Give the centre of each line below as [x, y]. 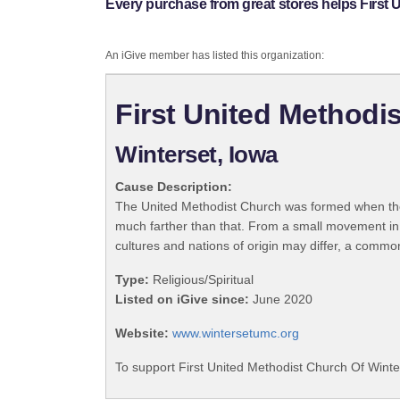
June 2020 [281, 300]
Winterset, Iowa [196, 155]
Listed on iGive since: [182, 300]
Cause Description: [174, 187]
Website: [142, 333]
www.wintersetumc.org [236, 333]
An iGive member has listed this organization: [215, 56]
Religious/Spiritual [201, 280]
